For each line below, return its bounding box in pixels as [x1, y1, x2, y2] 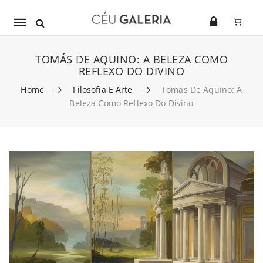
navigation [14, 35, 75, 50]
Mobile [14, 14, 52, 29]
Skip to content [8, 151, 67, 163]
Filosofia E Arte [73, 84, 133, 95]
